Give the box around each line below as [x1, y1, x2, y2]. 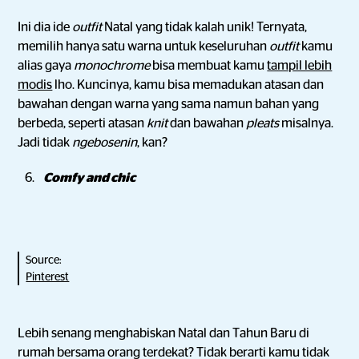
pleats [246, 117, 282, 130]
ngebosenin [72, 136, 138, 149]
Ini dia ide [18, 21, 73, 34]
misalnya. [281, 117, 334, 130]
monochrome [74, 59, 153, 72]
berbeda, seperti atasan [18, 117, 147, 130]
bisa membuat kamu [152, 59, 268, 72]
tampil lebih [267, 59, 333, 72]
